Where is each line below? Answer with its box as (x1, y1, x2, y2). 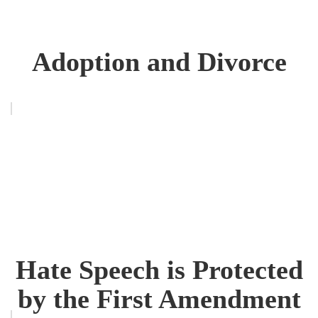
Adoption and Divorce (31, 47, 287, 77)
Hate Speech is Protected (15, 254, 303, 285)
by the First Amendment (17, 283, 301, 314)
